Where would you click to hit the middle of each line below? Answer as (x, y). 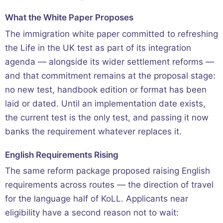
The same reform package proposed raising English (108, 171)
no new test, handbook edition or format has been (106, 89)
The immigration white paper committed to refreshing (111, 34)
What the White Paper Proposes (69, 17)
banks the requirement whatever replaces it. (93, 131)
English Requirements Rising (62, 155)
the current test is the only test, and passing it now (107, 117)
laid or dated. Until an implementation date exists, (105, 103)
